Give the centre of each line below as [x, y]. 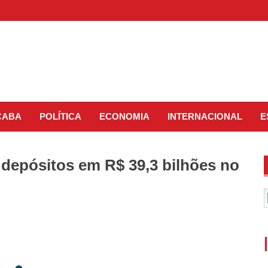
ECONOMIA [124, 116]
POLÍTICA [60, 116]
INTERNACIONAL [205, 116]
